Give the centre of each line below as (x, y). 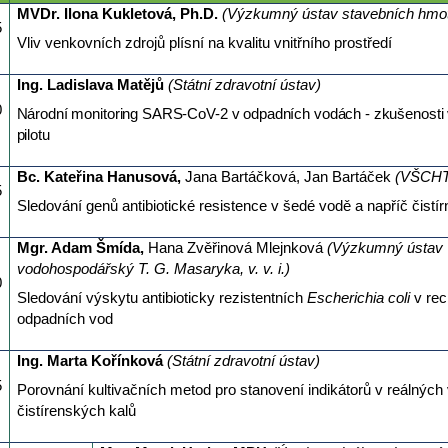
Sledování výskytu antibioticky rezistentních (161, 298)
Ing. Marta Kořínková (91, 361)
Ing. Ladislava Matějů (92, 85)
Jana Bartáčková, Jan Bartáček (287, 177)
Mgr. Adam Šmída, (82, 248)
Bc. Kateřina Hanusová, (100, 177)
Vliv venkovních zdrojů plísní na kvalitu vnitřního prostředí (204, 43)
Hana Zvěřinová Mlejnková (235, 248)
